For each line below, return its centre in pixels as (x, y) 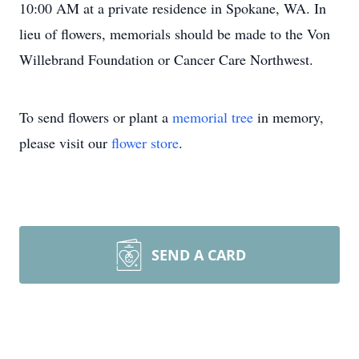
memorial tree (213, 117)
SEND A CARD (199, 255)
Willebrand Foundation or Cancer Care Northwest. (166, 59)
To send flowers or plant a (96, 117)
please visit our (65, 143)
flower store (145, 143)
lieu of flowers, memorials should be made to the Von (175, 34)
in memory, (288, 117)
